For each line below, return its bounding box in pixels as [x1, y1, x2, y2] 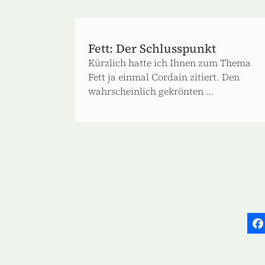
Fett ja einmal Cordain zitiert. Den [88, 70, 240, 83]
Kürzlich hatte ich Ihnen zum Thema [88, 56, 251, 69]
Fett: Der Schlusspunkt [88, 40, 216, 57]
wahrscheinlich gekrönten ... [88, 84, 214, 98]
